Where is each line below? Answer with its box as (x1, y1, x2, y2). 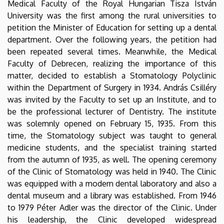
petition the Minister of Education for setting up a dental (7, 22, 216, 32)
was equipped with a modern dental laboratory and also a (7, 178, 216, 188)
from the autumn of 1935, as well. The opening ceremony (7, 154, 216, 164)
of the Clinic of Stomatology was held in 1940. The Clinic (7, 166, 216, 176)
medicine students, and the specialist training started (7, 142, 216, 152)
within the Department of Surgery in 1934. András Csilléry (7, 82, 216, 92)
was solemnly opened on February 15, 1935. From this (7, 118, 216, 128)
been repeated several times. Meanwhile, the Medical (7, 46, 216, 56)
